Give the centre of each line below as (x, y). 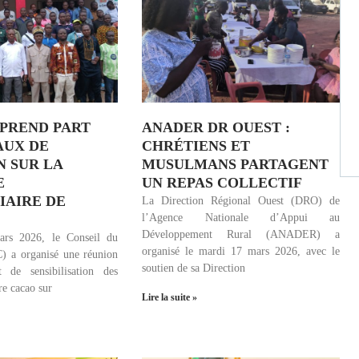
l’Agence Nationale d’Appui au (241, 217)
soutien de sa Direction (194, 268)
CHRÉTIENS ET (196, 145)
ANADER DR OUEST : (216, 127)
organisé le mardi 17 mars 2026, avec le (241, 251)
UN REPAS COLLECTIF (222, 182)
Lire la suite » (170, 297)
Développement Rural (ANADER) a (241, 234)
